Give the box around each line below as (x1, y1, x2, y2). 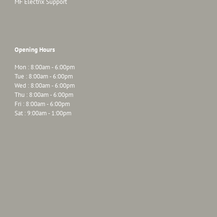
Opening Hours (15, 45, 55, 54)
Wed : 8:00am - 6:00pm (15, 81, 75, 90)
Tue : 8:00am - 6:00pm (15, 72, 73, 81)
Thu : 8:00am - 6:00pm (15, 91, 74, 99)
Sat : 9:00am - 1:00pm (15, 109, 72, 118)
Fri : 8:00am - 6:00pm (15, 100, 70, 108)
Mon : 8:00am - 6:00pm (15, 63, 75, 72)
